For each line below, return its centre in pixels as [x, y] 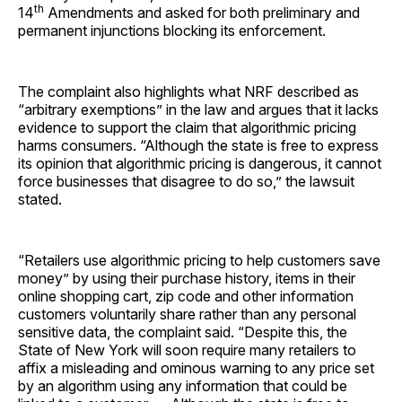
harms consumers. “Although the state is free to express [198, 145]
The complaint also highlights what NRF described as [188, 91]
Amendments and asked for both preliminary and [202, 12]
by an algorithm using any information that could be [183, 385]
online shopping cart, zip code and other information [186, 296]
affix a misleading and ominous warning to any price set [196, 367]
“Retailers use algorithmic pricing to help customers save [199, 260]
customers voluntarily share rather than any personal [187, 314]
